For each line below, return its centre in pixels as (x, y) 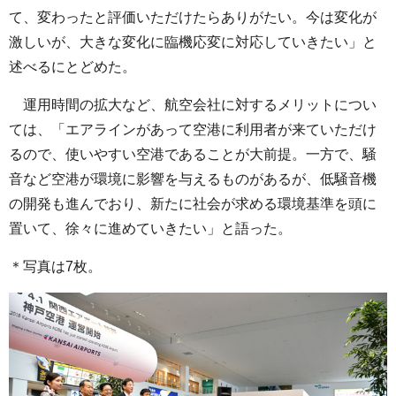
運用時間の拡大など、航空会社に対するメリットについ (193, 105)
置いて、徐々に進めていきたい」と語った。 (150, 229)
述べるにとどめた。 (72, 67)
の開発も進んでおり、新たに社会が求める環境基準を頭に (193, 204)
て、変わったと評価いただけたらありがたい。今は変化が (193, 18)
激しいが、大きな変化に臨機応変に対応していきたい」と (193, 42)
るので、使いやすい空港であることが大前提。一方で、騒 (193, 155)
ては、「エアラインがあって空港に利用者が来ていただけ (193, 130)
